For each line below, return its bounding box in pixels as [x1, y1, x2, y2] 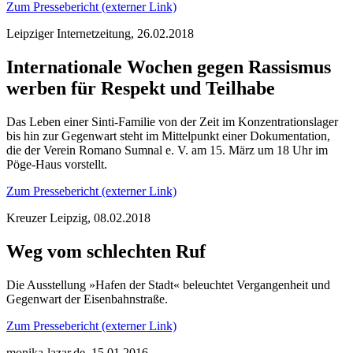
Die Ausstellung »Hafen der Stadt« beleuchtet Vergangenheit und [6, 278, 330, 292]
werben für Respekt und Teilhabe [6, 78, 275, 99]
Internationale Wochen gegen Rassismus [6, 57, 331, 78]
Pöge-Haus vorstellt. [6, 158, 107, 172]
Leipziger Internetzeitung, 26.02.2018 [6, 27, 194, 41]
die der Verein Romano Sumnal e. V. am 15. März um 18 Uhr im [6, 143, 328, 158]
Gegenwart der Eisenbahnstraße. [6, 292, 168, 307]
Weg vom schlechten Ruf [6, 241, 206, 262]
